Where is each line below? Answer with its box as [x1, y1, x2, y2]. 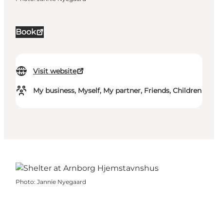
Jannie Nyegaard [37, 178, 86, 186]
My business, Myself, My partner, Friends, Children [33, 86, 201, 95]
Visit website [33, 67, 76, 76]
